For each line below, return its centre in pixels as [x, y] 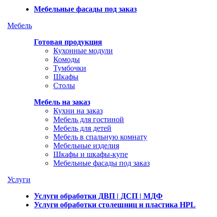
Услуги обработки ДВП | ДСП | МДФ [98, 196]
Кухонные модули [83, 51]
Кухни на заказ [78, 111]
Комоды [67, 59]
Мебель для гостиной [89, 119]
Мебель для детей [82, 128]
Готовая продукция [68, 42]
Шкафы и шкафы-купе [91, 154]
